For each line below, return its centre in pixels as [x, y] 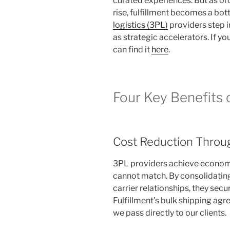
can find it [132, 50]
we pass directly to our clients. [170, 213]
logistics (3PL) [140, 25]
